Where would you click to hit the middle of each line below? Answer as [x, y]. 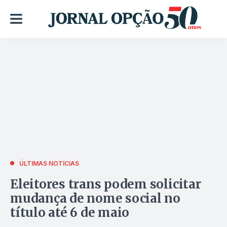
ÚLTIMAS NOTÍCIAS [49, 163]
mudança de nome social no [96, 198]
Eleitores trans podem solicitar [106, 184]
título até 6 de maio [70, 212]
